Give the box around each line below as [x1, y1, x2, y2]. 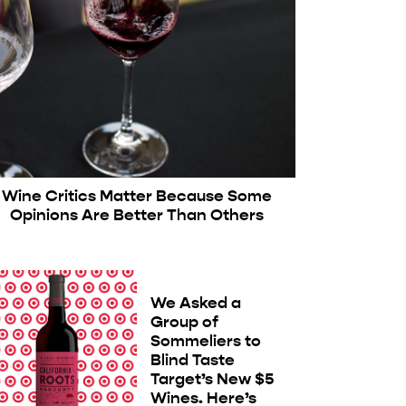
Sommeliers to [150, 331, 261, 352]
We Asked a [150, 293, 241, 314]
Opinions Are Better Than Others [9, 204, 264, 225]
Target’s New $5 [150, 369, 274, 390]
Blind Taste [150, 350, 235, 371]
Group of [150, 312, 218, 333]
